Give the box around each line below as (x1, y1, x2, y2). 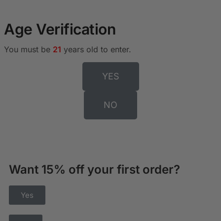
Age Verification (4, 20, 115, 38)
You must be (4, 44, 53, 54)
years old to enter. (61, 44, 131, 54)
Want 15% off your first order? (9, 162, 180, 177)
